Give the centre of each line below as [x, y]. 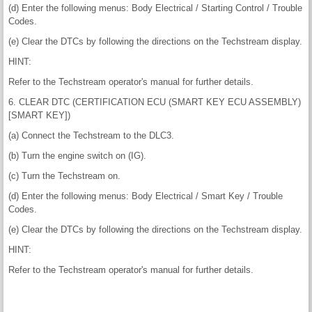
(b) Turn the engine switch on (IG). [77, 156]
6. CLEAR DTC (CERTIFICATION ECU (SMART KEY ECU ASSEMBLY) [155, 102]
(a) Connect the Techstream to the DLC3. [91, 136]
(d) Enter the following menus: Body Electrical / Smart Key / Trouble [146, 196]
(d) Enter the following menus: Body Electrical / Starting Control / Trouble [155, 8]
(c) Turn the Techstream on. [64, 176]
